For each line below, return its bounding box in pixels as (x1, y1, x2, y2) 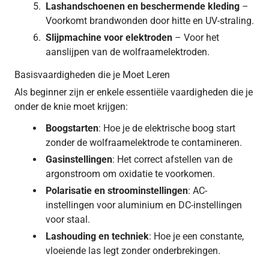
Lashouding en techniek (46, 230, 149, 242)
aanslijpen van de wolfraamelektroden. (46, 46, 210, 58)
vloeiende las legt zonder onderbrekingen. (46, 244, 220, 256)
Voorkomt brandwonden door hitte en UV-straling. (46, 14, 254, 26)
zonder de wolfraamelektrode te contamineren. (46, 136, 242, 148)
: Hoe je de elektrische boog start (98, 122, 235, 134)
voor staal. (46, 213, 90, 225)
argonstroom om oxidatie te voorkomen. (46, 168, 215, 180)
